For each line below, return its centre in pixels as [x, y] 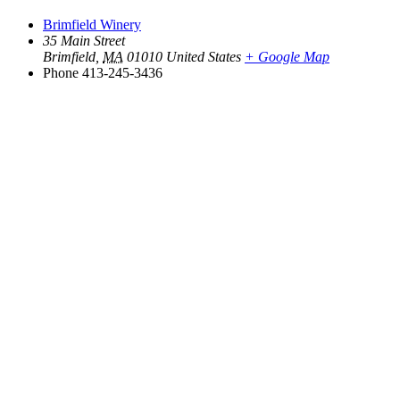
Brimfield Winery [92, 24]
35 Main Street [84, 40]
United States [204, 56]
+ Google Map [287, 56]
